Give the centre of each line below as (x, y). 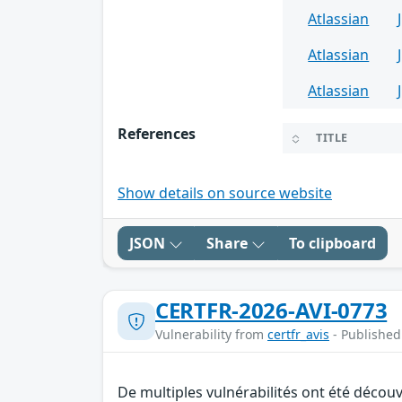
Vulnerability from (211, 335)
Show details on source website (225, 193)
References (157, 134)
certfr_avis (298, 335)
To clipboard (332, 244)
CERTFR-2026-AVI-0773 (271, 310)
